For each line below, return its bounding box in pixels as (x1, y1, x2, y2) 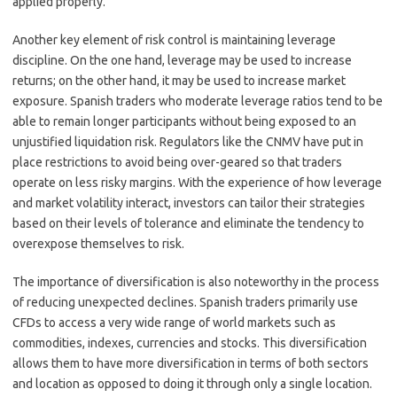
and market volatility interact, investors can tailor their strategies (12, 196, 365, 210)
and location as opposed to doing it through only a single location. (12, 377, 372, 391)
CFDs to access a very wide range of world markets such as (12, 315, 336, 330)
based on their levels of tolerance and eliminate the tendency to (12, 216, 364, 230)
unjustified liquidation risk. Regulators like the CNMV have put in (12, 135, 363, 149)
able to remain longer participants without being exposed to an (12, 114, 356, 128)
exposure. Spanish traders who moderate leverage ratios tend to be (12, 94, 383, 108)
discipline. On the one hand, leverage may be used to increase (12, 53, 352, 67)
